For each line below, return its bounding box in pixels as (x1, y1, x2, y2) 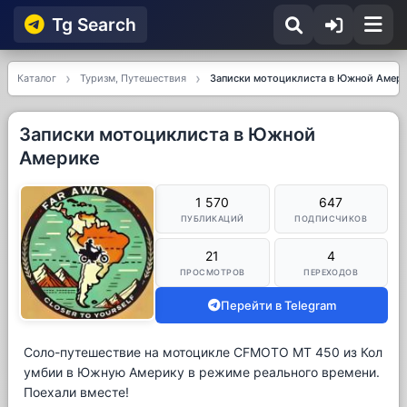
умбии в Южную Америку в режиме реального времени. (24, 364, 380, 380)
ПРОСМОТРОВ (180, 267, 245, 277)
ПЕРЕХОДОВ (303, 267, 359, 277)
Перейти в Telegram (220, 298, 336, 313)
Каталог (17, 72, 56, 84)
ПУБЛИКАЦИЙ (181, 213, 244, 223)
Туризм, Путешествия (80, 72, 186, 84)
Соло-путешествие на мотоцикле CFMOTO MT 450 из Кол (24, 344, 382, 360)
